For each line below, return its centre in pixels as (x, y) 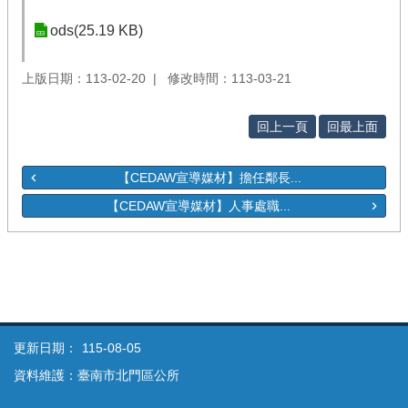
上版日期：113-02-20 (84, 78)
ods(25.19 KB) (97, 31)
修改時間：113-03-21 (229, 78)
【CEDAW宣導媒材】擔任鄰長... (209, 177)
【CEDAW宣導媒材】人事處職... (199, 205)
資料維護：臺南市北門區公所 (97, 375)
